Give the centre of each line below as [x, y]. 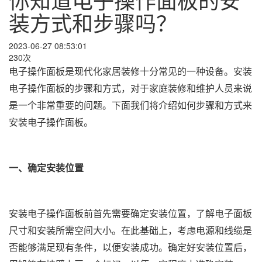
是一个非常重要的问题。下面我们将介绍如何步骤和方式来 [130, 105]
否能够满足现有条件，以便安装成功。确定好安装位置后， [130, 247]
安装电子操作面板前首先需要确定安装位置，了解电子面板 [130, 213]
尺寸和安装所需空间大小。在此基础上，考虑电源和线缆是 [130, 230]
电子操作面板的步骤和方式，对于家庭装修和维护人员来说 [130, 88]
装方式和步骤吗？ [93, 22]
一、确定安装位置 [46, 168]
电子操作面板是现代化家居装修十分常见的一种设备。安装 [130, 71]
